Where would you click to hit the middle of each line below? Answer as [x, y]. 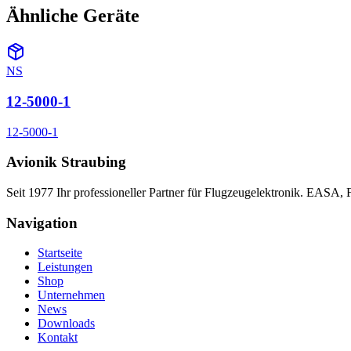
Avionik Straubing [66, 162]
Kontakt [58, 338]
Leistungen [65, 267]
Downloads [66, 324]
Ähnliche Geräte [73, 16]
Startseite [60, 253]
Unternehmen [71, 295]
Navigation [42, 223]
